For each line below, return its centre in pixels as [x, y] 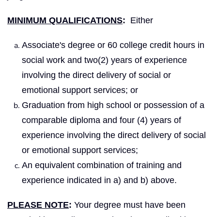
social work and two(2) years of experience [104, 60]
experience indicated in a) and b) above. [99, 180]
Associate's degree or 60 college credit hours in [113, 45]
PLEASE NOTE [38, 205]
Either [140, 20]
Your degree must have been [129, 205]
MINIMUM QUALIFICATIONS [65, 20]
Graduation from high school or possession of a [113, 105]
